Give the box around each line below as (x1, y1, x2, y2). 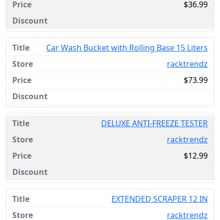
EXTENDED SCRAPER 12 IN (111, 193, 208, 204)
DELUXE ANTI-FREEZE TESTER (101, 118, 208, 129)
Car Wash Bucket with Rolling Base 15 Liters (46, 42, 208, 53)
